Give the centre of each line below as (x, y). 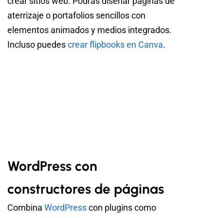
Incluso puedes (37, 45)
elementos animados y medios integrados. (90, 30)
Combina (26, 207)
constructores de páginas (86, 189)
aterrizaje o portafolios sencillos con (76, 16)
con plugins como (121, 207)
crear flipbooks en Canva (115, 45)
